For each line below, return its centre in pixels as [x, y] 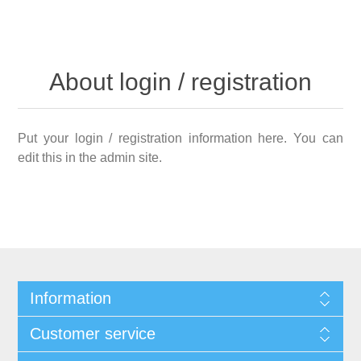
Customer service [92, 334]
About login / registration [180, 82]
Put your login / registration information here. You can [180, 138]
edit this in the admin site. [90, 158]
